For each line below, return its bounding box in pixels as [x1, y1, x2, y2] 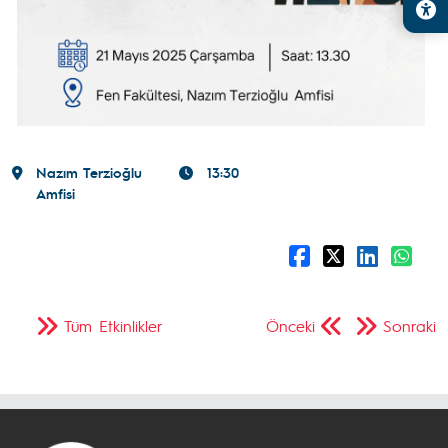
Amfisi [36, 183, 75, 202]
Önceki [266, 314, 315, 336]
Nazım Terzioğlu [36, 162, 142, 181]
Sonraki [383, 314, 436, 336]
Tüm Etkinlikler [64, 314, 163, 336]
